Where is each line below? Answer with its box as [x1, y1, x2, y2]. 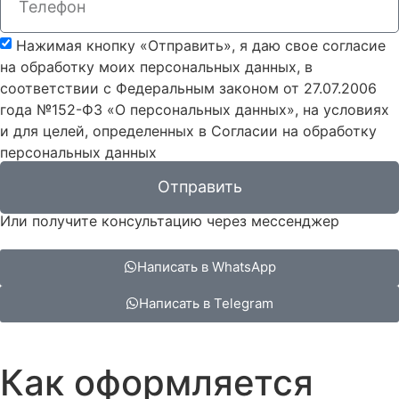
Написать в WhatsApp [136, 257, 276, 275]
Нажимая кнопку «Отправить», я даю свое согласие [16, 36, 386, 54]
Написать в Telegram [139, 294, 273, 312]
